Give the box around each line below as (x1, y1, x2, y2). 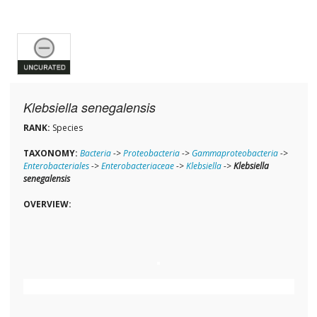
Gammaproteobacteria (191, 147, 278, 160)
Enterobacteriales (23, 160, 89, 173)
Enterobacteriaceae (100, 160, 174, 173)
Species (50, 122, 83, 134)
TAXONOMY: (23, 147, 78, 160)
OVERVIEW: (23, 198, 71, 211)
